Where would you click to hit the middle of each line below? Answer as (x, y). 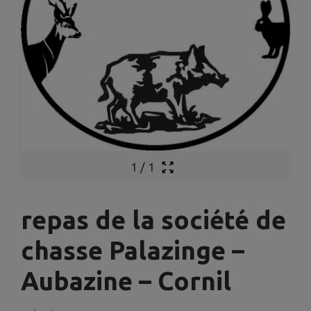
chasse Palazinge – (133, 250)
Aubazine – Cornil (126, 280)
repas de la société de (153, 219)
